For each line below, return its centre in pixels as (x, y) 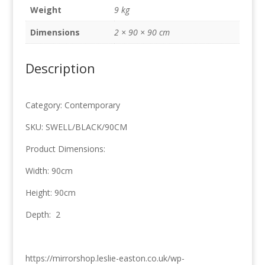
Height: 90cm (50, 192)
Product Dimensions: (65, 148)
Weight (46, 9)
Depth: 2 (43, 214)
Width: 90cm (49, 170)
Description (60, 68)
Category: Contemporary (72, 105)
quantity (40, 14)
